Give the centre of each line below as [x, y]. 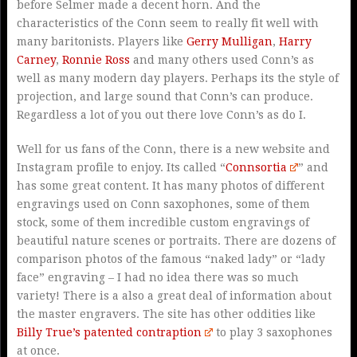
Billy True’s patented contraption [109, 333]
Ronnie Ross [96, 60]
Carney [36, 60]
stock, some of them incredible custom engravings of [163, 223]
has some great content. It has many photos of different [170, 186]
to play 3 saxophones [272, 333]
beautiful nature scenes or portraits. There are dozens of [176, 241]
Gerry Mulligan [229, 42]
